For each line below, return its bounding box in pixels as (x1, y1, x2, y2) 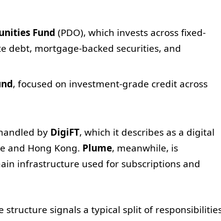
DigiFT (50, 126, 79, 139)
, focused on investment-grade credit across (12, 77, 208, 91)
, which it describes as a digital (79, 126, 215, 139)
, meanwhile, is (111, 142, 178, 155)
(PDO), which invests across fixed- (55, 26, 206, 39)
